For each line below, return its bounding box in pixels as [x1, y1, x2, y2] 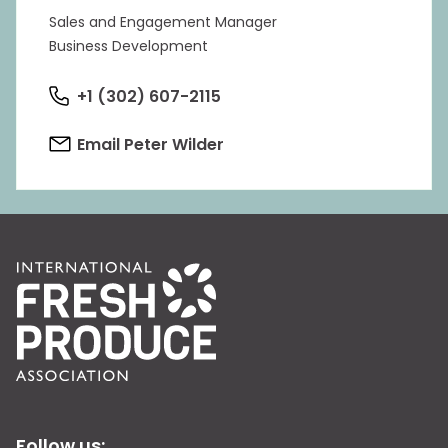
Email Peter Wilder [77, 133, 224, 156]
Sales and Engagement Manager [49, 12, 277, 32]
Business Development [49, 36, 208, 56]
